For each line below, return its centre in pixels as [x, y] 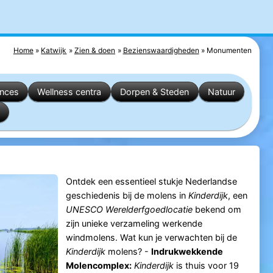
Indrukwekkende [187, 252]
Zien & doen [95, 50]
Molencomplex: [98, 266]
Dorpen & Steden [155, 91]
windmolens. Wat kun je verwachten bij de [151, 238]
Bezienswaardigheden [161, 50]
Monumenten [229, 50]
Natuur [221, 91]
